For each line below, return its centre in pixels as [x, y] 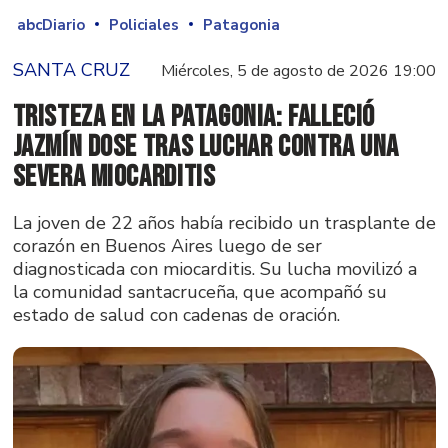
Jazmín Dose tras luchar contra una [205, 146]
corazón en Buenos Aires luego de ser [167, 245]
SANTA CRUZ [71, 70]
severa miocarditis [114, 176]
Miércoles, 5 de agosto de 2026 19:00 [298, 71]
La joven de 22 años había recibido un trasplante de [224, 222]
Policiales [144, 24]
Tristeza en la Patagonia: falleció [193, 116]
